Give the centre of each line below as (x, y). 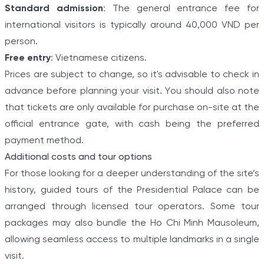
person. (21, 42)
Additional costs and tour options (78, 157)
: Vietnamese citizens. (99, 58)
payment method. (44, 141)
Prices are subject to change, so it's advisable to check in (132, 75)
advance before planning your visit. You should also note (132, 91)
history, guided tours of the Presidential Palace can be (132, 190)
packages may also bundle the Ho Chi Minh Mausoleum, (132, 223)
